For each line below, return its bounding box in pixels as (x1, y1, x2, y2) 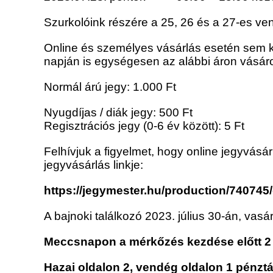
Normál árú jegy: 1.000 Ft (44, 80, 176, 94)
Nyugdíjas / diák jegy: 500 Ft (44, 106, 193, 119)
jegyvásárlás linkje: (44, 158, 143, 172)
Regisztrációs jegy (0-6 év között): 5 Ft (44, 119, 244, 133)
